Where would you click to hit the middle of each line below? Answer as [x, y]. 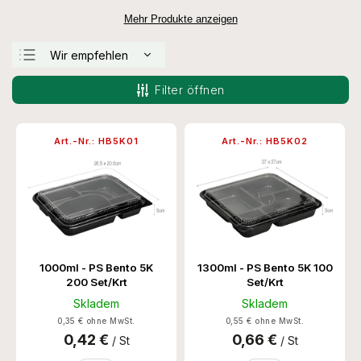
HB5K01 [118, 141]
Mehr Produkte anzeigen [180, 19]
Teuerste [74, 106]
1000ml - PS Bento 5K [96, 268]
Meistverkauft [86, 132]
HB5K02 [287, 141]
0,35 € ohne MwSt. [96, 322]
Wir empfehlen [89, 55]
